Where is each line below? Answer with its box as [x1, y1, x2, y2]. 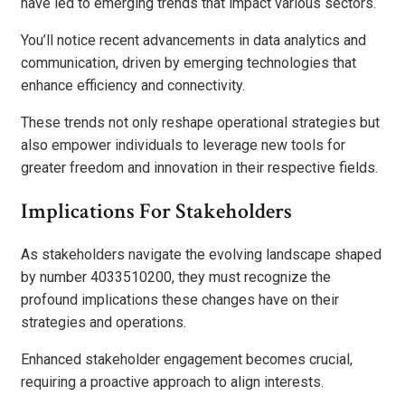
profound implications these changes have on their [21, 291, 339, 309]
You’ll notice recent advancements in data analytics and [21, 32, 366, 50]
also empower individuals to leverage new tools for [21, 137, 345, 155]
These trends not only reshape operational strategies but [21, 114, 380, 132]
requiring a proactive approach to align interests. [21, 373, 324, 391]
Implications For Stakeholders [21, 197, 292, 226]
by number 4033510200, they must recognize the [21, 268, 331, 287]
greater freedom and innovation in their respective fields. [21, 159, 378, 177]
